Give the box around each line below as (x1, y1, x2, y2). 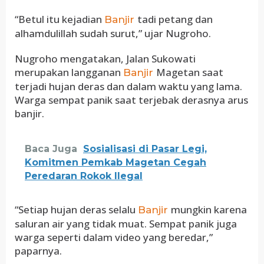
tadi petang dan (137, 12, 213, 26)
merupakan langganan (15, 65, 123, 79)
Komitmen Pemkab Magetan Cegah (25, 157, 206, 168)
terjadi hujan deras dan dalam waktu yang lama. (15, 80, 242, 93)
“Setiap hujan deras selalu (15, 203, 138, 216)
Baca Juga (25, 143, 77, 154)
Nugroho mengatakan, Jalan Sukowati (15, 52, 196, 65)
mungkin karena (171, 203, 247, 216)
